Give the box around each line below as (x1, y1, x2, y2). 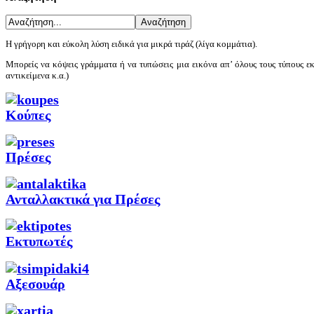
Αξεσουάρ (6, 276, 65, 292)
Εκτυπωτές (6, 234, 72, 250)
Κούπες (6, 107, 50, 123)
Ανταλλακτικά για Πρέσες (6, 192, 160, 207)
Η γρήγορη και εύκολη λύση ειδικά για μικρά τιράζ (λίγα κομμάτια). (6, 38, 257, 49)
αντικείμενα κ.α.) (6, 69, 69, 81)
